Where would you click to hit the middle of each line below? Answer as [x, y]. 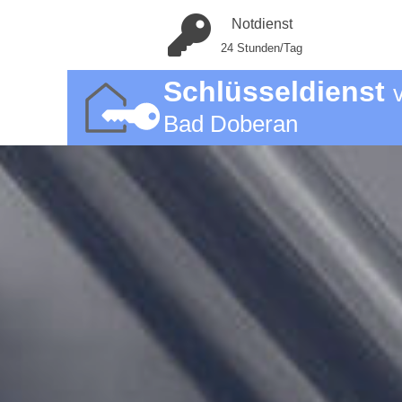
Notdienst [262, 24]
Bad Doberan [230, 124]
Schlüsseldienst [278, 92]
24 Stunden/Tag [262, 48]
